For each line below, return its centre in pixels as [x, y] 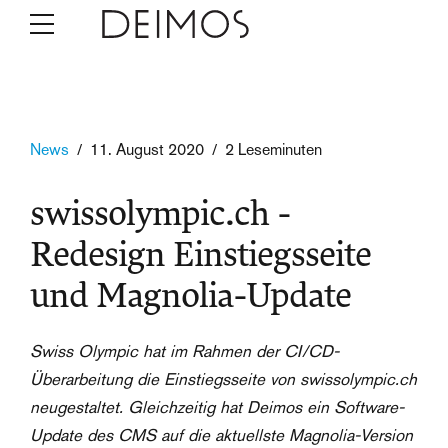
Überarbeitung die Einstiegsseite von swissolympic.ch [223, 379]
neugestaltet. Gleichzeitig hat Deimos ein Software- [217, 407]
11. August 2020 [147, 149]
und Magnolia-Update [190, 296]
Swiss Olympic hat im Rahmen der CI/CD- [184, 351]
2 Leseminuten [273, 149]
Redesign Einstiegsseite [200, 255]
